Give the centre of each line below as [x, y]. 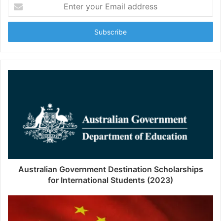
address [20, 32]
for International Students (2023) [110, 180]
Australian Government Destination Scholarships [110, 169]
